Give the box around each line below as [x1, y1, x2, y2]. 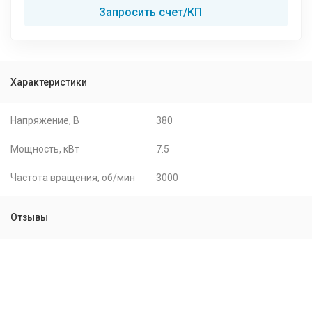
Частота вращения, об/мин [10, 172, 135, 183]
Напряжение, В [10, 115, 79, 126]
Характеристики [10, 77, 87, 88]
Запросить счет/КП [99, 6, 202, 19]
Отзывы [10, 212, 48, 223]
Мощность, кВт [10, 143, 79, 155]
